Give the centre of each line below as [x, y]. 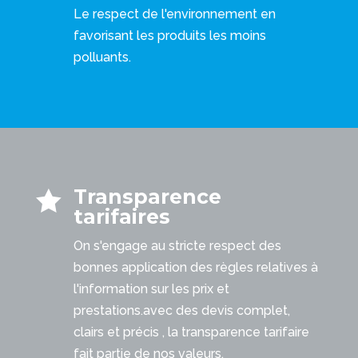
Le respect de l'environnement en [175, 14]
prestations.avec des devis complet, [182, 311]
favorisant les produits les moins [170, 35]
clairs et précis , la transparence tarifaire [191, 332]
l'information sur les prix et [151, 289]
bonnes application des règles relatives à [196, 268]
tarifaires [122, 217]
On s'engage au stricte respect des [177, 246]
